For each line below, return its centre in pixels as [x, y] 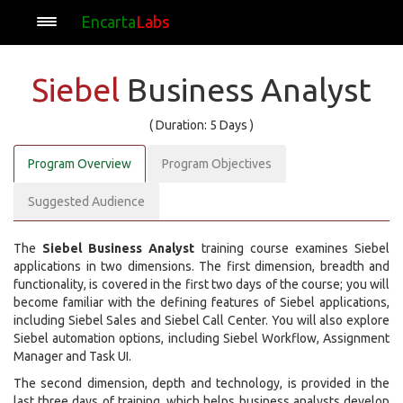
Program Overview [80, 164]
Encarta [108, 22]
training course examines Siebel [292, 248]
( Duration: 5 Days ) [201, 125]
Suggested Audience [86, 201]
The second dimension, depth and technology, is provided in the [201, 383]
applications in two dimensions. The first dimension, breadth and [201, 266]
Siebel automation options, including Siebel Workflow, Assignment [201, 338]
